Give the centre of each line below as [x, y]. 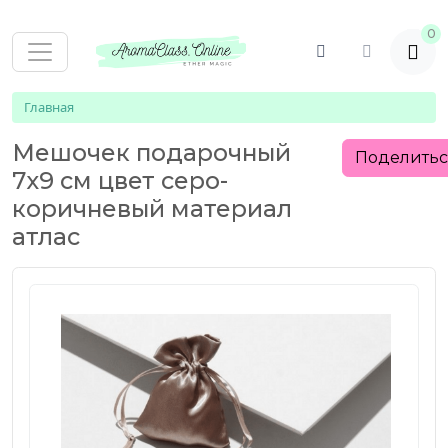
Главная [49, 106]
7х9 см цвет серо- [120, 180]
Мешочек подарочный [151, 152]
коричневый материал [152, 208]
